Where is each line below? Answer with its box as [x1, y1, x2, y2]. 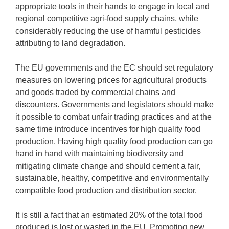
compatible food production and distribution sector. [15, 186, 197, 195]
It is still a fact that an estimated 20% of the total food [15, 211, 203, 219]
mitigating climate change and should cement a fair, [15, 162, 200, 170]
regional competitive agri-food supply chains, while [15, 14, 198, 23]
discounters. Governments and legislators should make [15, 100, 214, 109]
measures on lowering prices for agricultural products [15, 76, 207, 84]
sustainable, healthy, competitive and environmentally [15, 174, 209, 182]
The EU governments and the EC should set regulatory [15, 63, 213, 72]
